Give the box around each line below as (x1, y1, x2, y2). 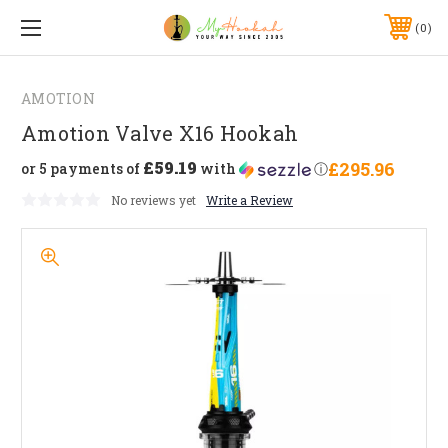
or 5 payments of (21, 159, 143, 179)
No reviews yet (111, 191, 196, 208)
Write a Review (206, 191, 293, 208)
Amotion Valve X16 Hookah (21, 119, 298, 146)
